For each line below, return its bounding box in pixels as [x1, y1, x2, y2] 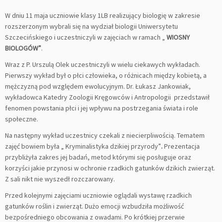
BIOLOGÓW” [5, 44, 41, 53]
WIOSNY [165, 33, 190, 42]
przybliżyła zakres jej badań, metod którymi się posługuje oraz [5, 153, 193, 162]
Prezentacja [163, 142, 200, 151]
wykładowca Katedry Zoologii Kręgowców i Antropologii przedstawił [5, 93, 210, 102]
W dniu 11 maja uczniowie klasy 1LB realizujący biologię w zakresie [5, 11, 200, 20]
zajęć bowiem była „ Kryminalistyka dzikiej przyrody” [5, 142, 161, 151]
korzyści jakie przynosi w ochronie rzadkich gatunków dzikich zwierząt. [5, 164, 215, 172]
